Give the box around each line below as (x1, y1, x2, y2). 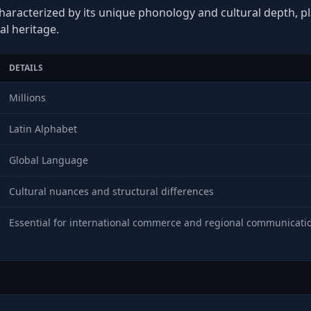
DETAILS (9, 62, 43, 74)
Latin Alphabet (9, 122, 77, 135)
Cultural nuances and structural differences (9, 185, 214, 198)
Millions (9, 91, 46, 104)
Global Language (9, 153, 88, 167)
